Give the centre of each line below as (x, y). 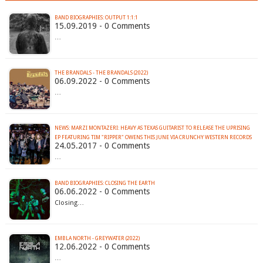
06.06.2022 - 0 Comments (102, 192)
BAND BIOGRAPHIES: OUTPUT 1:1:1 (96, 18)
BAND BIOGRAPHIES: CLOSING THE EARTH (104, 183)
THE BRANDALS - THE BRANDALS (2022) (101, 73)
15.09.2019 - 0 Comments (102, 26)
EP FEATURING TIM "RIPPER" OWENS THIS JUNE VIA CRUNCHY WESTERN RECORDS (153, 138)
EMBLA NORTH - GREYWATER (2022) (97, 239)
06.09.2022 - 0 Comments (102, 81)
